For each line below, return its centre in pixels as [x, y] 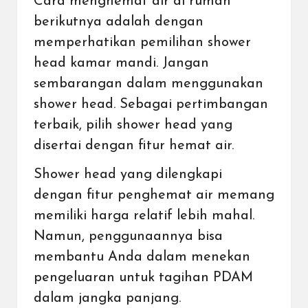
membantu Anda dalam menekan [142, 257]
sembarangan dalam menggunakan [148, 84]
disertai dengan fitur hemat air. [136, 146]
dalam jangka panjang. [109, 299]
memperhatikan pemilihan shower [142, 43]
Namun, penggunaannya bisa [128, 237]
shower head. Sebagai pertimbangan [151, 105]
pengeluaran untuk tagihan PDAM [143, 278]
